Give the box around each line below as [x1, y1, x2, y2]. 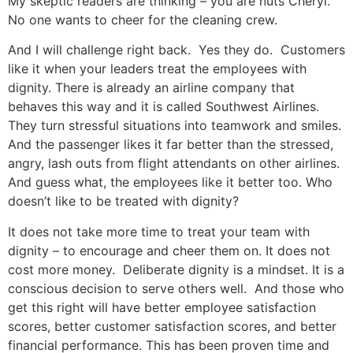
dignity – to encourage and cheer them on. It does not [8, 242, 330, 258]
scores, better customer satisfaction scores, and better [8, 318, 336, 334]
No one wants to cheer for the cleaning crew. [8, 11, 277, 28]
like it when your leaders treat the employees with [8, 61, 307, 77]
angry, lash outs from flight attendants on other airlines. [8, 155, 344, 172]
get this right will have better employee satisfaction [8, 299, 316, 315]
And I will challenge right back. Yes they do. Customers [8, 42, 345, 58]
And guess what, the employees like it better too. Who [8, 174, 333, 191]
